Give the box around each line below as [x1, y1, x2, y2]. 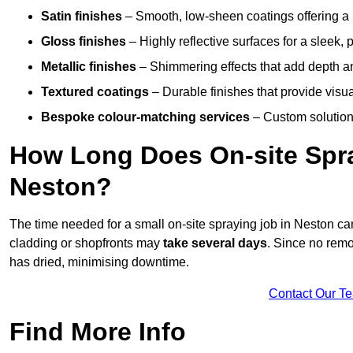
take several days [163, 236, 267, 251]
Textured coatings [41, 85, 149, 99]
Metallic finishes [41, 60, 136, 74]
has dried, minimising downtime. [9, 255, 189, 269]
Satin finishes [41, 9, 122, 24]
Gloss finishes [41, 35, 126, 49]
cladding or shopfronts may [9, 236, 163, 251]
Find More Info [9, 318, 186, 347]
